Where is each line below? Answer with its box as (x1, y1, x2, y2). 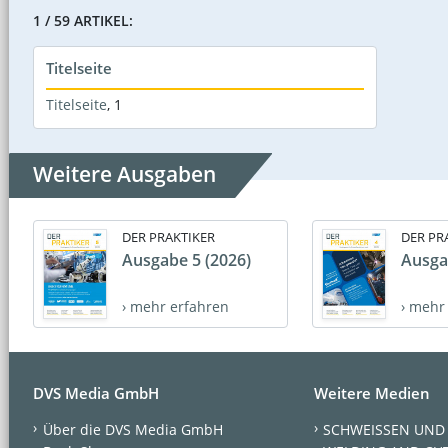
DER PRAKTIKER (122, 228, 215, 247)
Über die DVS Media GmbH (42, 419, 223, 439)
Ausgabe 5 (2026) (122, 249, 251, 272)
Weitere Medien (313, 382, 430, 403)
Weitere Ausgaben (33, 160, 216, 189)
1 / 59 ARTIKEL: (33, 11, 133, 31)
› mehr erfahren (122, 297, 229, 317)
